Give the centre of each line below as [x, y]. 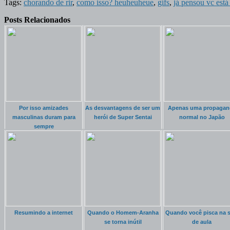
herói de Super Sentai [123, 117]
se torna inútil [123, 222]
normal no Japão [202, 117]
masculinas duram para [44, 117]
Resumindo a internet [44, 212]
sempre [44, 126]
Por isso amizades [44, 108]
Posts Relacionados [37, 20]
